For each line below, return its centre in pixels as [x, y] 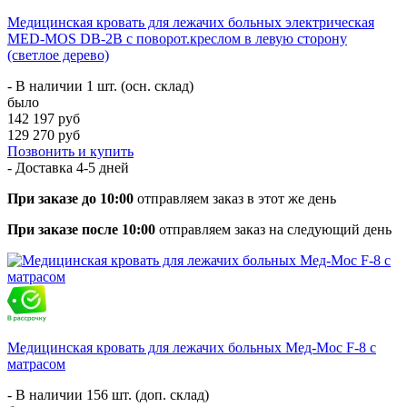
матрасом [36, 363]
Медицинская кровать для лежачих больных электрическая [191, 22]
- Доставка [42, 167]
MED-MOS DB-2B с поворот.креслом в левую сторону [177, 38]
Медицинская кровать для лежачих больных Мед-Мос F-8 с [192, 347]
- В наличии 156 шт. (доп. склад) [108, 394]
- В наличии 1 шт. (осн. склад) [100, 85]
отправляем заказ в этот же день [235, 198]
